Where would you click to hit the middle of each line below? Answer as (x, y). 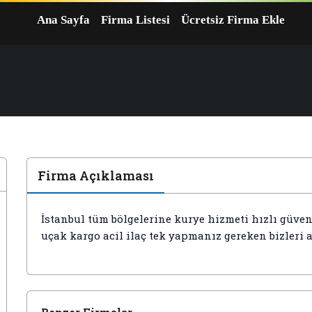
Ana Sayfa (63, 20)
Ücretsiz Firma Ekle (233, 20)
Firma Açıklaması (96, 175)
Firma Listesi (135, 20)
